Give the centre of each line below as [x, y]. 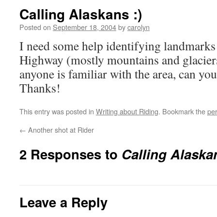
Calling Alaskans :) [81, 14]
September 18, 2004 [85, 27]
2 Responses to [70, 154]
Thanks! [40, 88]
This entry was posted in [58, 111]
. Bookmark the [183, 111]
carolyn [139, 27]
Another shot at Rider [60, 130]
